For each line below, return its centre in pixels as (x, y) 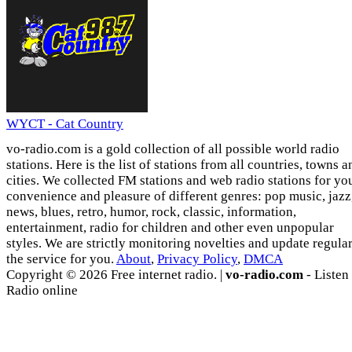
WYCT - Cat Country (65, 124)
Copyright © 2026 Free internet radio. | (116, 275)
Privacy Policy (197, 259)
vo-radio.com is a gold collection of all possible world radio (173, 149)
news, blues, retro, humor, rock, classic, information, (151, 212)
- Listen (326, 275)
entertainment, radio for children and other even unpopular (170, 228)
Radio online (42, 291)
